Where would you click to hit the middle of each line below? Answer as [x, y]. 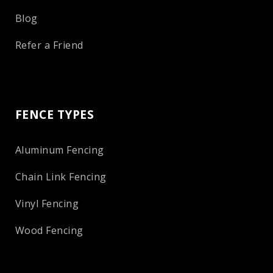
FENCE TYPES [55, 115]
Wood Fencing [49, 231]
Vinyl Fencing [47, 204]
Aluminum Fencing [60, 150]
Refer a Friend [49, 45]
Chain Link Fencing [61, 177]
